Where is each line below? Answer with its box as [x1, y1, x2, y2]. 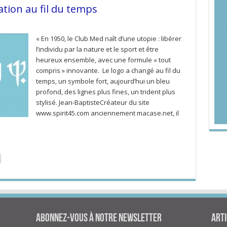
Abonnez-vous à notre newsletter [36, 213, 162, 224]
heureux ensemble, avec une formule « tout [35, 55, 171, 64]
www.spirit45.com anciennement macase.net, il [35, 108, 179, 118]
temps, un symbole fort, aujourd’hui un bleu [35, 77, 170, 86]
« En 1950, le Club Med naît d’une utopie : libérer [35, 34, 181, 43]
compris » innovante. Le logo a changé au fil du [35, 66, 180, 75]
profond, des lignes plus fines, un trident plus [35, 87, 175, 96]
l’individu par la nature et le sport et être [35, 45, 159, 54]
